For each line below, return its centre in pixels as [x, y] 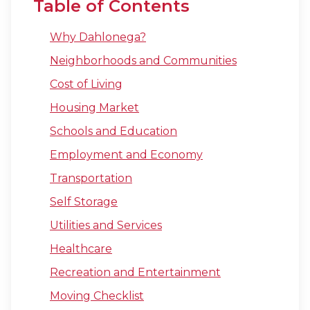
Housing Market [94, 108]
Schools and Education [113, 131]
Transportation [91, 178]
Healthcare [81, 249]
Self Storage [84, 202]
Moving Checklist [97, 296]
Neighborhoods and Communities [143, 61]
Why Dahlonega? [98, 37]
